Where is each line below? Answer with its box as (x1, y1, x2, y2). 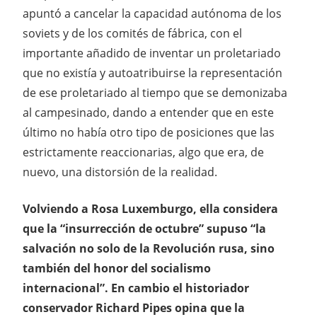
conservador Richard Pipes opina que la (23, 299, 245, 316)
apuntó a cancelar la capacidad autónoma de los (23, 5, 282, 21)
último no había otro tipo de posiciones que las (23, 124, 275, 140)
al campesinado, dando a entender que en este (23, 104, 274, 120)
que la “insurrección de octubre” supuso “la (23, 220, 266, 236)
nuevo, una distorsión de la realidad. (23, 163, 217, 180)
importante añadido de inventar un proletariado (23, 45, 281, 61)
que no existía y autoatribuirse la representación (23, 64, 282, 81)
